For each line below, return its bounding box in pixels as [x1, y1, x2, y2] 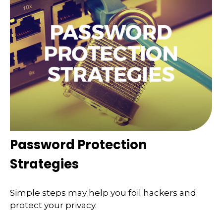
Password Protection [10, 136, 147, 154]
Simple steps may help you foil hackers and [10, 187, 196, 198]
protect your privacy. [10, 200, 97, 210]
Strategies [10, 155, 79, 173]
